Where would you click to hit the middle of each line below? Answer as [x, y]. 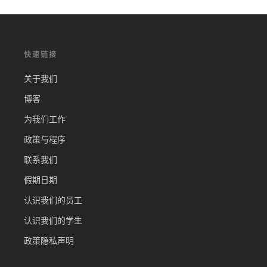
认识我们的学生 [53, 220]
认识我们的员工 [53, 200]
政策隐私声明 [49, 240]
